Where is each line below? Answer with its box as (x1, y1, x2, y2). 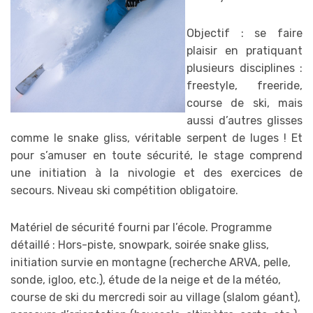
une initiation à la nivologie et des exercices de (10, 166, 303, 180)
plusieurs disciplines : (187, 61, 303, 75)
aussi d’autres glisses (187, 114, 303, 128)
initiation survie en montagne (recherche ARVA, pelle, (10, 256, 291, 270)
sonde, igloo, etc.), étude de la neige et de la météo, (10, 273, 281, 287)
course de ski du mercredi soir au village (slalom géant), (10, 291, 300, 305)
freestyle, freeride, (187, 79, 303, 93)
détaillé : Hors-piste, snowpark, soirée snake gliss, (10, 238, 269, 252)
